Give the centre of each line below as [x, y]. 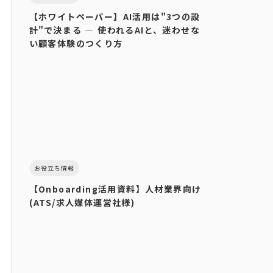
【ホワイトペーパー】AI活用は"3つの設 [115, 16]
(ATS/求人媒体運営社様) [82, 202]
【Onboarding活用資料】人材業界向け [115, 189]
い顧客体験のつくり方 [76, 43]
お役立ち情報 [54, 168]
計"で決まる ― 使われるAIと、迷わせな [115, 30]
